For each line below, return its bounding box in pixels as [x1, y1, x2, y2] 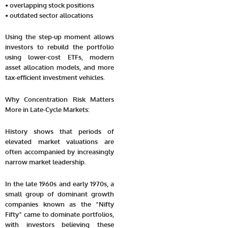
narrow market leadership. [5, 157, 86, 166]
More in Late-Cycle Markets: [5, 105, 90, 114]
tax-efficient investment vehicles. [5, 73, 105, 82]
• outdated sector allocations [5, 11, 93, 19]
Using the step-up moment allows [5, 33, 114, 41]
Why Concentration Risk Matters [5, 95, 114, 104]
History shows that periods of [5, 127, 114, 135]
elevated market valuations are [5, 137, 114, 146]
